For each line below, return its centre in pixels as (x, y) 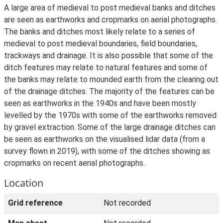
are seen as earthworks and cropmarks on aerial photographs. (111, 20)
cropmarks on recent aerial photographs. (74, 163)
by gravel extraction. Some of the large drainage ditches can (110, 127)
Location (24, 183)
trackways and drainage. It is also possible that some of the (109, 56)
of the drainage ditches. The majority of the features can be (109, 91)
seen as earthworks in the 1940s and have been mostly (100, 103)
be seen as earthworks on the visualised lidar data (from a (105, 139)
